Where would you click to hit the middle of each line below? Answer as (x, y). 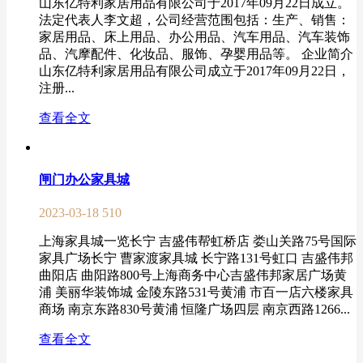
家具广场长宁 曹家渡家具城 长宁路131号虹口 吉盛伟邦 (196, 258)
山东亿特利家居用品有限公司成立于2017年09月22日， (194, 70)
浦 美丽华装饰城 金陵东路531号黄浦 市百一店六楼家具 (196, 293)
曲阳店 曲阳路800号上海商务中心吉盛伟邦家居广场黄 (193, 275)
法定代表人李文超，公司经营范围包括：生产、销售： (194, 19)
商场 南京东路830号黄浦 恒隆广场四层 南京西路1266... (194, 310)
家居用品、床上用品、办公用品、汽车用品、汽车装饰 (194, 36)
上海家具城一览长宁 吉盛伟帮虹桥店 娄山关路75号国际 (198, 241)
